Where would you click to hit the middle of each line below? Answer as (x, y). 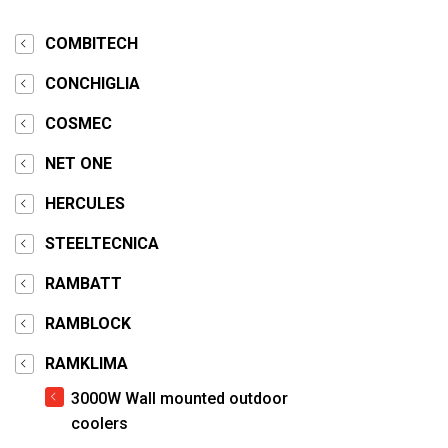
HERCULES (85, 203)
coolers (99, 423)
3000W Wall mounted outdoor (179, 398)
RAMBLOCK (88, 323)
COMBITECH (91, 43)
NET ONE (78, 163)
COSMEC (78, 123)
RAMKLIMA (86, 363)
